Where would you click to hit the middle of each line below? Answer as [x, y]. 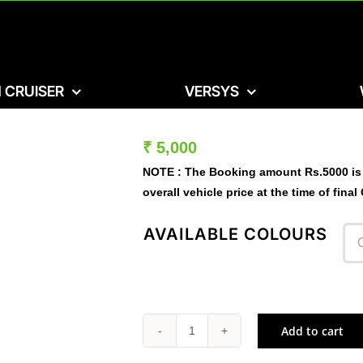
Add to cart [313, 331]
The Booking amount [243, 172]
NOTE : [162, 172]
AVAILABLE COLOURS [236, 234]
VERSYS [212, 91]
